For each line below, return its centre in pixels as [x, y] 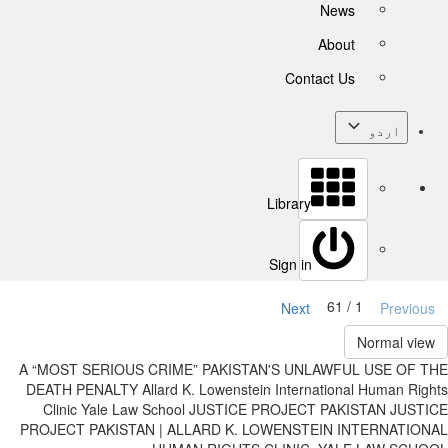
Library [289, 203]
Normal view [396, 342]
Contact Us [320, 78]
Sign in [290, 264]
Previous [407, 308]
